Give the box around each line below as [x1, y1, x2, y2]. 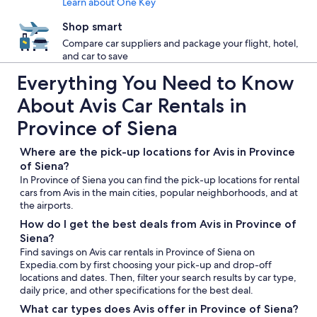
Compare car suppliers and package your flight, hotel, [62, 37, 299, 50]
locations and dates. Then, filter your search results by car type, [20, 271, 296, 284]
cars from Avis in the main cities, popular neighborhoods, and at [20, 186, 298, 199]
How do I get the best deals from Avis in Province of [20, 217, 296, 231]
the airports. [20, 199, 74, 212]
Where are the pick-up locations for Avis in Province [20, 145, 295, 158]
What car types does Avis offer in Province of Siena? [20, 302, 299, 316]
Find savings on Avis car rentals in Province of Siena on [20, 246, 255, 258]
